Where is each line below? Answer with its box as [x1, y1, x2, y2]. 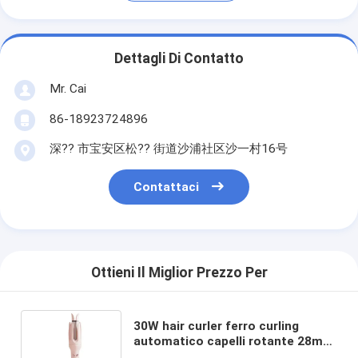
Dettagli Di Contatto [114, 50, 244, 67]
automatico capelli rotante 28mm [133, 333, 335, 348]
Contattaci [133, 180, 200, 195]
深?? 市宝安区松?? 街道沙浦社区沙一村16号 [49, 141, 288, 156]
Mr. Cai [49, 81, 86, 96]
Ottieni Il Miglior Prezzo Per [90, 265, 268, 281]
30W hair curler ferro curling [133, 318, 300, 333]
